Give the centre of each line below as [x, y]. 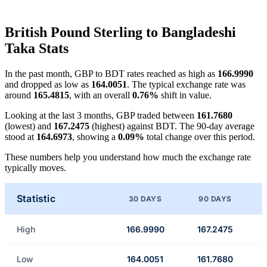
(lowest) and [29, 126]
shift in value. [185, 95]
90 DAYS [215, 198]
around [19, 95]
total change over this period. [200, 137]
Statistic [36, 199]
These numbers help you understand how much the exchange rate [128, 157]
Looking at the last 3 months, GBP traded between [101, 116]
